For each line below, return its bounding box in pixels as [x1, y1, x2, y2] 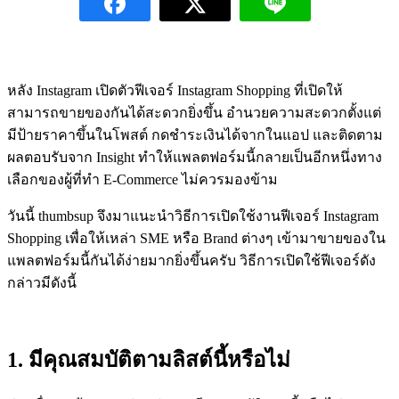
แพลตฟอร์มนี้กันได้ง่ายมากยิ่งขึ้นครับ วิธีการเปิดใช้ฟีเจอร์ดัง [7, 252, 376, 268]
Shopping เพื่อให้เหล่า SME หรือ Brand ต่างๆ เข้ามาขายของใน [7, 230, 386, 246]
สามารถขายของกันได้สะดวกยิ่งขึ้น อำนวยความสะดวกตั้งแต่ [7, 104, 381, 120]
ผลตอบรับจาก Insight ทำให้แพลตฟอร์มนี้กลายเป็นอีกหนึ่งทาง [7, 149, 382, 165]
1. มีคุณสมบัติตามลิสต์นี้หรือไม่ [7, 347, 290, 371]
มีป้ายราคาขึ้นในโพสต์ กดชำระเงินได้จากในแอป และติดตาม [7, 126, 383, 142]
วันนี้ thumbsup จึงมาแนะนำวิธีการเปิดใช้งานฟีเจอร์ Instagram [7, 208, 379, 224]
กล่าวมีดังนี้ [7, 274, 77, 290]
